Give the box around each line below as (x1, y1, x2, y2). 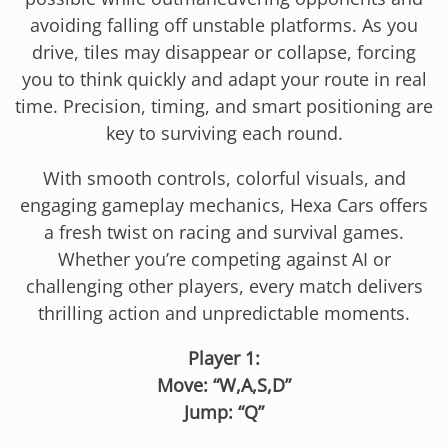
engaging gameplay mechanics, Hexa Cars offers (20, 192, 428, 217)
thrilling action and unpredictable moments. (38, 300, 410, 325)
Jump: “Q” (184, 399, 264, 424)
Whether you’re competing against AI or (57, 246, 391, 271)
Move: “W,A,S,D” (157, 372, 291, 397)
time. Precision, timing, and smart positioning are (15, 93, 433, 118)
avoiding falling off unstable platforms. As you (30, 12, 418, 37)
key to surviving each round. (105, 120, 343, 145)
